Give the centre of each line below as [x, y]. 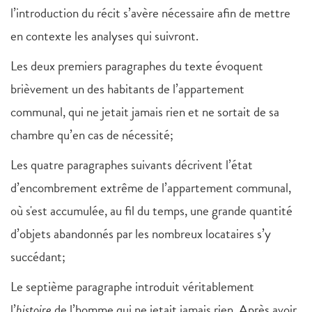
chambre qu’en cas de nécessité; [92, 135]
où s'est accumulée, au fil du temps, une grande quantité [151, 211]
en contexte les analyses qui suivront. [104, 36]
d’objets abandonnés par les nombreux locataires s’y [141, 234]
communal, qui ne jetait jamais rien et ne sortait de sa [145, 112]
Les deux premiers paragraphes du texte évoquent [137, 66]
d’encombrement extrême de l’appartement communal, [151, 188]
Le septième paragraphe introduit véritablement [132, 287]
